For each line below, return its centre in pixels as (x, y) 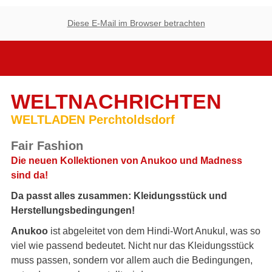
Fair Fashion (47, 146)
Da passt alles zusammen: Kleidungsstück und (119, 196)
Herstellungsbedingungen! (73, 210)
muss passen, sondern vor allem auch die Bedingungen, (132, 260)
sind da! (29, 175)
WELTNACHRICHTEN (116, 101)
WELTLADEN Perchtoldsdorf (93, 120)
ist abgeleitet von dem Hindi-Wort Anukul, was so (155, 231)
